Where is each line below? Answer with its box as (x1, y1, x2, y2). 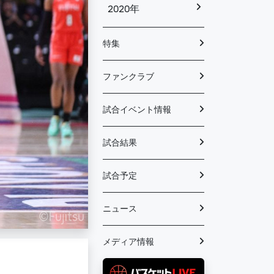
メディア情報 (103, 236, 154, 247)
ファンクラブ (103, 71, 154, 82)
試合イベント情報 (103, 104, 171, 115)
